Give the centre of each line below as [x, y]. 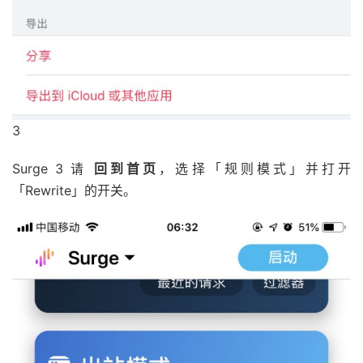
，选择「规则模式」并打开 [255, 169]
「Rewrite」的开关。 [74, 191]
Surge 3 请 [53, 169]
